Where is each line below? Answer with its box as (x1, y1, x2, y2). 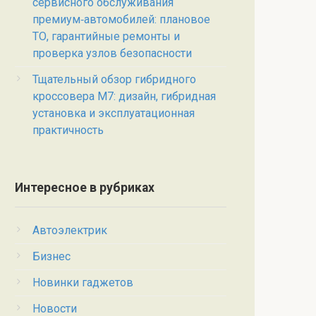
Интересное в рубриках (15, 180, 154, 195)
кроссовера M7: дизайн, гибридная (32, 89, 216, 103)
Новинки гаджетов (32, 275, 133, 289)
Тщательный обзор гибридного (32, 72, 196, 86)
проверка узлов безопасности (32, 46, 192, 60)
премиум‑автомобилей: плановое (32, 12, 210, 26)
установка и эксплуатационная (32, 106, 195, 120)
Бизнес (32, 249, 71, 263)
